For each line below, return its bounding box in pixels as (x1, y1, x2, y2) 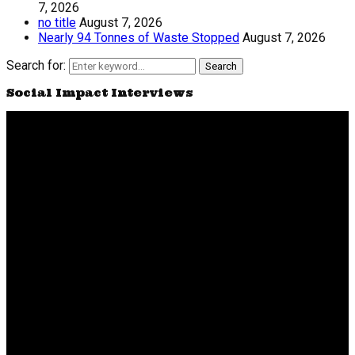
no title (38, 14, 76, 30)
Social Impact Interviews (6, 85, 193, 100)
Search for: (6, 57, 66, 73)
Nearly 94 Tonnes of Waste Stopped (38, 29, 239, 45)
